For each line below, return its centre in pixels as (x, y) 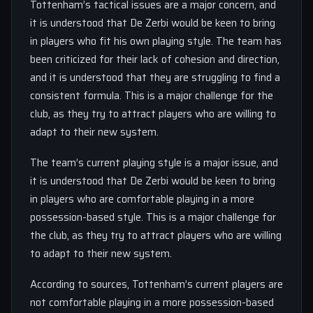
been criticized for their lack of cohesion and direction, (155, 59)
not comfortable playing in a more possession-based (152, 303)
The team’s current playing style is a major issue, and (154, 163)
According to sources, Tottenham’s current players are (156, 284)
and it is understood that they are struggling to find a (155, 78)
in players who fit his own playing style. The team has (156, 41)
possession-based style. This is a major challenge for (153, 217)
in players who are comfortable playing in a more (142, 199)
